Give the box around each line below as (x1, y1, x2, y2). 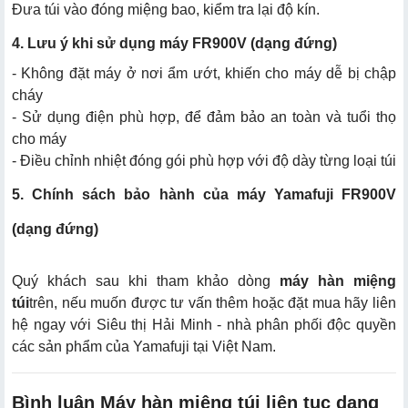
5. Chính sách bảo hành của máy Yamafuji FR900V (12, 186, 396, 202)
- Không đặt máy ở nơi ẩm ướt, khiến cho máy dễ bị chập (12, 65, 396, 81)
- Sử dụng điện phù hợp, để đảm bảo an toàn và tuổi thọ (12, 108, 396, 125)
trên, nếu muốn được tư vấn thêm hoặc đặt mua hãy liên (29, 294, 396, 311)
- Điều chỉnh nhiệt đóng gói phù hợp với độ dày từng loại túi (12, 152, 396, 168)
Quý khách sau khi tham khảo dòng (12, 272, 271, 289)
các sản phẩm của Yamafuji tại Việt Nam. (12, 338, 276, 354)
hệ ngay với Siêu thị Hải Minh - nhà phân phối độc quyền (12, 316, 396, 332)
